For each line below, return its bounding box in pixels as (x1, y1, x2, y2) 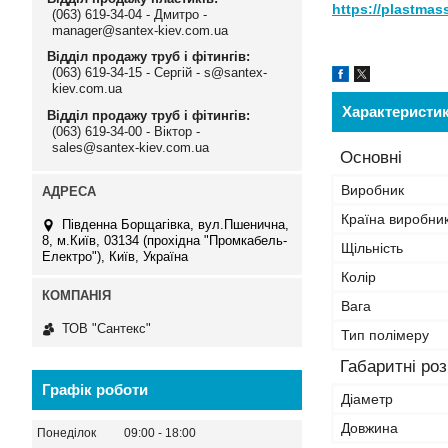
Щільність (341, 240, 403, 256)
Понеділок (37, 426, 96, 441)
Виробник (341, 182, 404, 198)
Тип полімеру (341, 327, 429, 343)
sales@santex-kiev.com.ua (52, 139, 209, 155)
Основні (340, 148, 402, 167)
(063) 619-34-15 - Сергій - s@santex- (52, 65, 267, 81)
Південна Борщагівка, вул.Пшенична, (62, 216, 289, 232)
